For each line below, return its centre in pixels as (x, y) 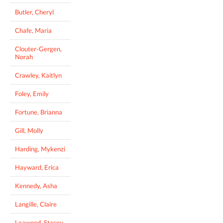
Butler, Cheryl (34, 12)
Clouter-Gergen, (38, 49)
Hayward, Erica (37, 167)
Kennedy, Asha (36, 185)
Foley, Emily (32, 93)
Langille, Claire (36, 204)
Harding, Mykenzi (40, 149)
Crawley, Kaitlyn (38, 75)
